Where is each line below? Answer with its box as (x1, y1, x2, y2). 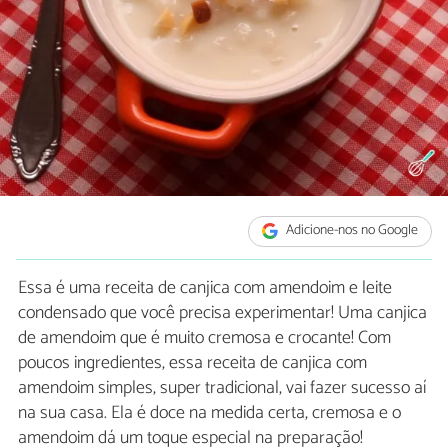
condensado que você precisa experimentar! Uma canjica (18, 297, 427, 328)
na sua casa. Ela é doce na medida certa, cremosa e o (18, 397, 401, 428)
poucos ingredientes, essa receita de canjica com (18, 347, 367, 378)
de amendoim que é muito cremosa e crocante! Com (18, 322, 391, 353)
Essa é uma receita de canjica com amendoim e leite (18, 272, 392, 303)
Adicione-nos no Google (283, 219, 419, 243)
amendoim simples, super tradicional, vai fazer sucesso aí (18, 372, 426, 403)
